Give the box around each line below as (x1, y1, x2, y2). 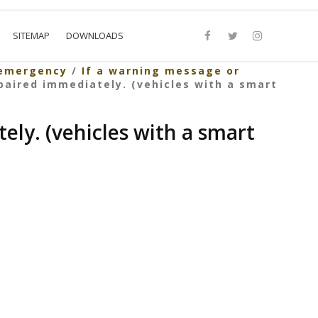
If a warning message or (81, 64, 240, 77)
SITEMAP (13, 29, 50, 42)
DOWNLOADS (66, 29, 124, 42)
